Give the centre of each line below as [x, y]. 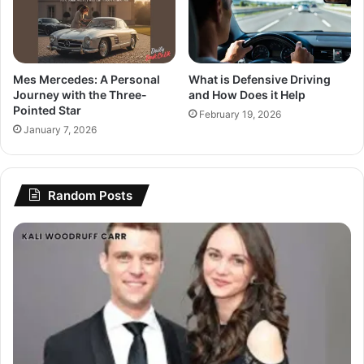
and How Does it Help [247, 95]
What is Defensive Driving [260, 80]
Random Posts [90, 196]
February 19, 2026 [240, 115]
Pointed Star [47, 110]
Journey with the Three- [80, 95]
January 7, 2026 [60, 130]
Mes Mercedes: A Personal [87, 80]
